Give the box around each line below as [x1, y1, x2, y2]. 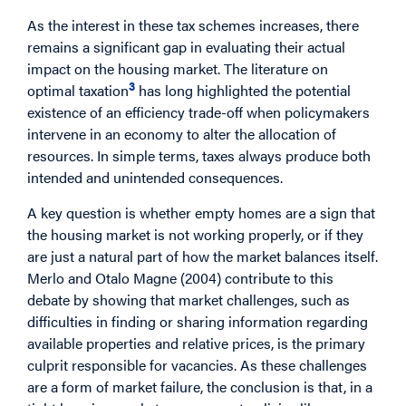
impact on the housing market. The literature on [27, 58, 328, 79]
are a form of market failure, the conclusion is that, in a [27, 375, 372, 397]
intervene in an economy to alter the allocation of [27, 123, 336, 145]
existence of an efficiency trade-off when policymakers [27, 101, 370, 123]
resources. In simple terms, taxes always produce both [27, 145, 371, 167]
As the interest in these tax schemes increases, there [27, 14, 359, 35]
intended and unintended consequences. [27, 167, 283, 188]
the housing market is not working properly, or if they [27, 223, 363, 245]
